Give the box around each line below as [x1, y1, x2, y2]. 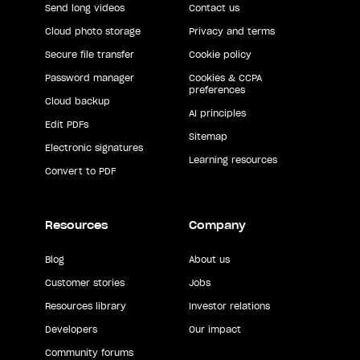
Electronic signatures [45, 141, 143, 153]
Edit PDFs [45, 118, 88, 130]
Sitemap [188, 130, 227, 142]
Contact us [188, 2, 239, 14]
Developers [45, 323, 97, 335]
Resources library [45, 300, 126, 312]
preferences [188, 84, 245, 96]
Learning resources [188, 153, 277, 166]
